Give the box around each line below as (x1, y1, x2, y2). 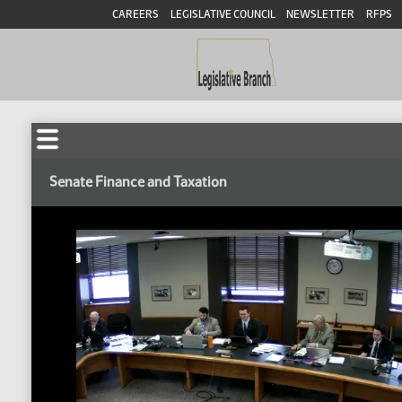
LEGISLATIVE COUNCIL (170, 8, 275, 21)
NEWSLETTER (286, 8, 355, 21)
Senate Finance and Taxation (49, 173, 227, 190)
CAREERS (111, 8, 159, 21)
